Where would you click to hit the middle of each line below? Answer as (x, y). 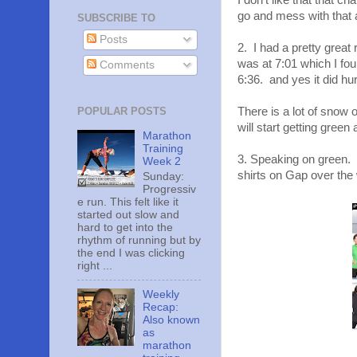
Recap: (161, 307)
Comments (125, 65)
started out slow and (128, 214)
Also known (172, 320)
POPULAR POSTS (122, 111)
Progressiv (170, 189)
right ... (95, 265)
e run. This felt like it (128, 202)
